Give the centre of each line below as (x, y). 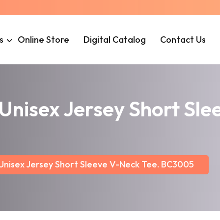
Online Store (44, 40)
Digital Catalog (115, 40)
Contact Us (183, 40)
